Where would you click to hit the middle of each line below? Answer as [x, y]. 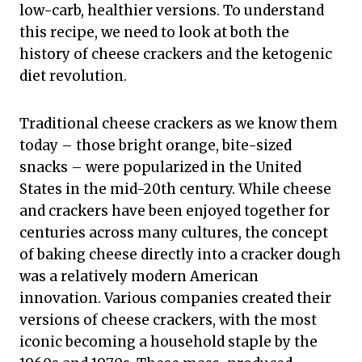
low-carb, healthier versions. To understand [172, 11]
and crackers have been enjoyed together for [175, 211]
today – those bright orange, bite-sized [156, 146]
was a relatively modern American [139, 277]
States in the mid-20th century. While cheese [175, 189]
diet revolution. [73, 76]
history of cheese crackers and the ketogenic [176, 55]
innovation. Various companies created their [175, 299]
